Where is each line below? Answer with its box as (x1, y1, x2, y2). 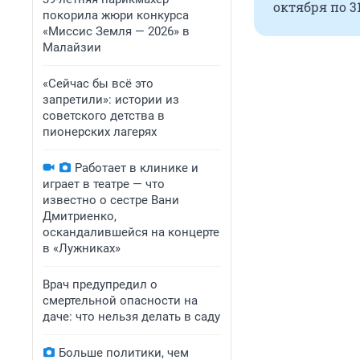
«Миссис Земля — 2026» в (43, 24, 190, 39)
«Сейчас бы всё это (43, 76, 153, 91)
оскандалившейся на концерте (43, 225, 219, 239)
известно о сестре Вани (43, 193, 179, 207)
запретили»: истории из (43, 92, 179, 107)
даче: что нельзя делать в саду (43, 309, 220, 324)
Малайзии (43, 40, 101, 55)
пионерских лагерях (43, 125, 157, 139)
